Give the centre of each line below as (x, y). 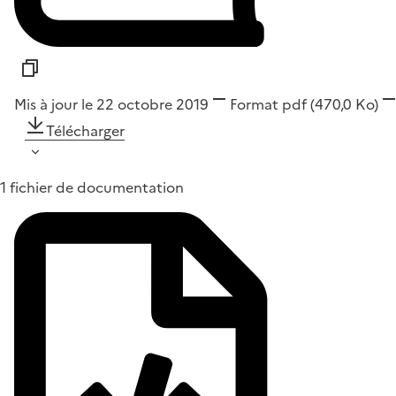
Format (254, 105)
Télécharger (85, 131)
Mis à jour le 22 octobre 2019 (111, 105)
